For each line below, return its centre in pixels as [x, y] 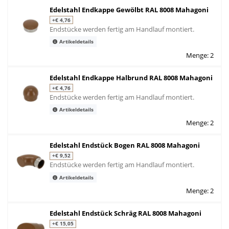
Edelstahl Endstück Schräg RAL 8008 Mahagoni [125, 213]
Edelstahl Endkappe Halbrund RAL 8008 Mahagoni [131, 77]
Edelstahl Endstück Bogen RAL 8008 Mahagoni [125, 145]
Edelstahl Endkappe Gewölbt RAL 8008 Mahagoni [129, 9]
